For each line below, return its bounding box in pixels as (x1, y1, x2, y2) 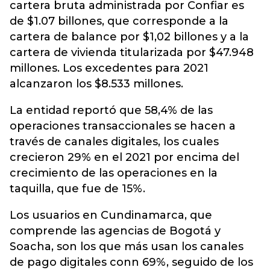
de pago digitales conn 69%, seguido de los (10, 256, 253, 269)
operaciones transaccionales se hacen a (10, 119, 236, 133)
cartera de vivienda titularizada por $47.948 (10, 46, 254, 59)
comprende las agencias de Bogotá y (10, 224, 221, 237)
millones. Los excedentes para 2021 (10, 61, 209, 75)
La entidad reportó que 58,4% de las (10, 104, 213, 117)
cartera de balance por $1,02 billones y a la (10, 30, 249, 43)
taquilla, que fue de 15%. (10, 182, 145, 195)
